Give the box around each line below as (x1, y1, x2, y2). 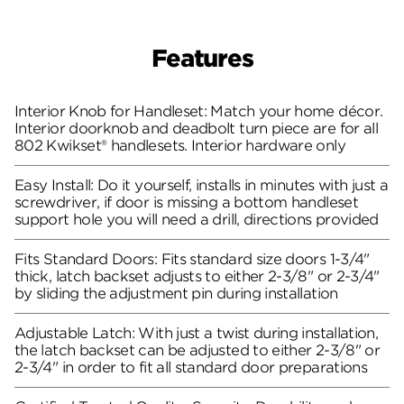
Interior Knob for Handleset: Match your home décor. (14, 103, 383, 121)
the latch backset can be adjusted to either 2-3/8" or (14, 342, 381, 360)
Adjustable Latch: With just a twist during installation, (14, 325, 379, 343)
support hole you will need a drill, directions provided (14, 211, 379, 229)
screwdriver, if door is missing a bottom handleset (14, 194, 358, 212)
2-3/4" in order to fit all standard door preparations (14, 359, 368, 377)
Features (151, 44, 253, 73)
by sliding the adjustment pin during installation (14, 285, 338, 303)
